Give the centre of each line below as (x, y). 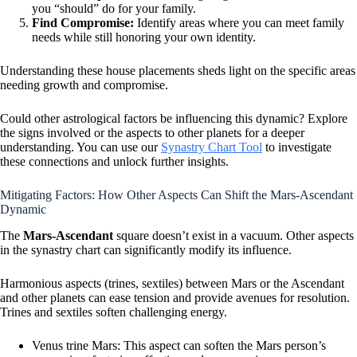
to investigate (297, 147)
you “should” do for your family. (114, 9)
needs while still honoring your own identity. (144, 37)
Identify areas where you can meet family (239, 23)
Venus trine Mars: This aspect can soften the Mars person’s (179, 346)
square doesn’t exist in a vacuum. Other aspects (233, 236)
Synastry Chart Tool (212, 147)
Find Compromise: (83, 23)
